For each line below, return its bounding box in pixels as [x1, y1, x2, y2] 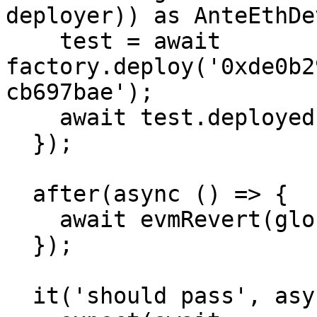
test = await [6, 28, 59, 54]
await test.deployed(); [6, 105, 59, 130]
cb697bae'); [6, 79, 154, 105]
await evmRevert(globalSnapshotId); [6, 207, 59, 232]
